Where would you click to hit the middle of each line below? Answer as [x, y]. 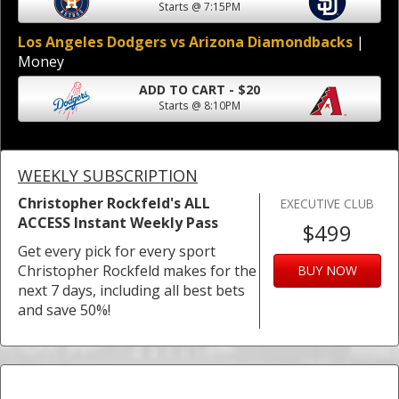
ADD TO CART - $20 [249, 90]
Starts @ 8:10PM [199, 106]
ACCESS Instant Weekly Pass [118, 223]
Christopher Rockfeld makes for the [137, 271]
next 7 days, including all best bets [131, 291]
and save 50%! [64, 310]
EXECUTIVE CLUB [327, 204]
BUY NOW [327, 271]
